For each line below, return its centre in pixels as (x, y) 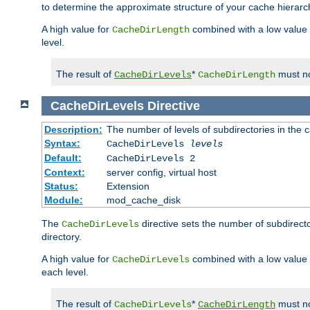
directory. (62, 237)
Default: (63, 158)
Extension (128, 186)
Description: (73, 130)
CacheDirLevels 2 (151, 159)
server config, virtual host (161, 173)
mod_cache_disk (143, 200)
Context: (64, 173)
